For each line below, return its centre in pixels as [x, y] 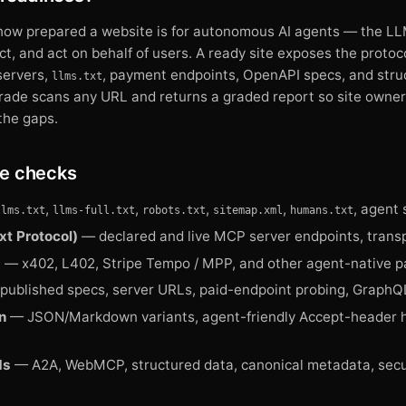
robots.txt [174, 211]
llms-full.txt [94, 211]
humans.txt [322, 211]
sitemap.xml [248, 211]
